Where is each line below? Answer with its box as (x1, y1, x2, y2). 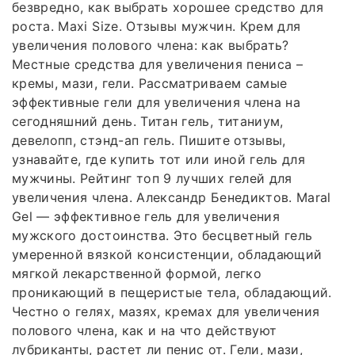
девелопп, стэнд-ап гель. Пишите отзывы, (12, 132, 286, 148)
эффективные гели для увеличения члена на (12, 94, 301, 110)
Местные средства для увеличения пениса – (12, 55, 303, 72)
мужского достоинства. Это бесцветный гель (12, 227, 313, 243)
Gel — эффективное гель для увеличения (12, 208, 280, 224)
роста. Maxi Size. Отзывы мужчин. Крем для (12, 17, 301, 34)
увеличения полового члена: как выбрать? (12, 36, 289, 53)
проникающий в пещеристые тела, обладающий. (12, 284, 332, 300)
